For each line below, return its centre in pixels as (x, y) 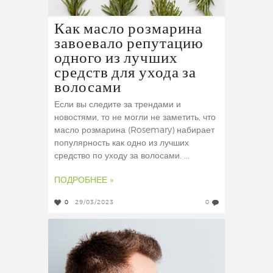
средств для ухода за (125, 73)
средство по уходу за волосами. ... (122, 156)
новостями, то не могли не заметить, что (135, 118)
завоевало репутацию (129, 44)
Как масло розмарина (128, 30)
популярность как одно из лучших (122, 144)
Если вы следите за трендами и (118, 105)
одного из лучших (116, 59)
